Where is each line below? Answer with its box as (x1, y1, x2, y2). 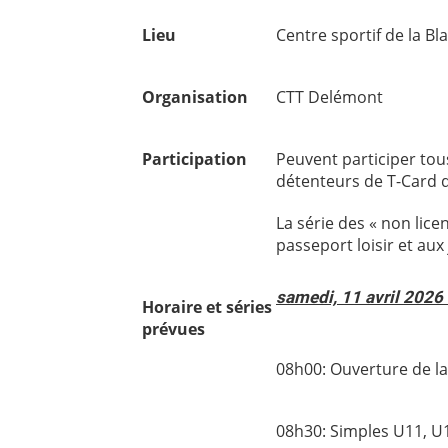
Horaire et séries (142, 296, 272, 318)
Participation (142, 148, 247, 170)
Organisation (142, 86, 248, 108)
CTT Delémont (276, 86, 383, 108)
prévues (142, 318, 205, 340)
